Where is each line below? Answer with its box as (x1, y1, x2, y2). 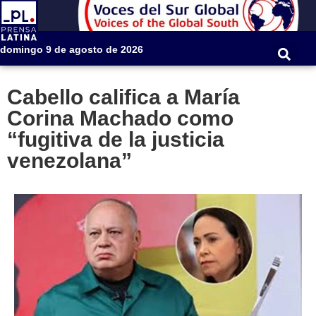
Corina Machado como (7, 107, 233, 130)
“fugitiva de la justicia (7, 128, 224, 152)
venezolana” (7, 149, 132, 173)
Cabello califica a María (7, 85, 240, 109)
